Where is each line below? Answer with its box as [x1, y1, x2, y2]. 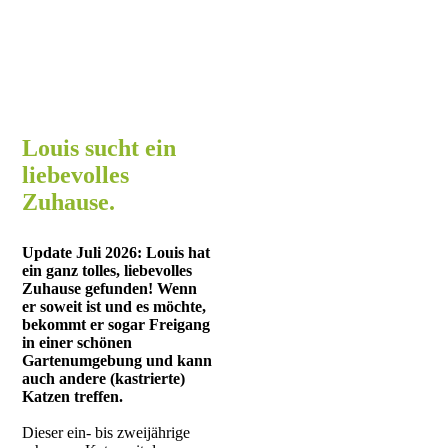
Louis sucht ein [22, 135, 177, 161]
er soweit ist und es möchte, [22, 298, 207, 315]
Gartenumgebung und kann [22, 352, 213, 369]
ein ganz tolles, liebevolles [22, 262, 193, 279]
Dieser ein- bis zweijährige [22, 424, 191, 441]
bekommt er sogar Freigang [22, 316, 211, 333]
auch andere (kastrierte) [22, 370, 186, 387]
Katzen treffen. [22, 388, 124, 405]
